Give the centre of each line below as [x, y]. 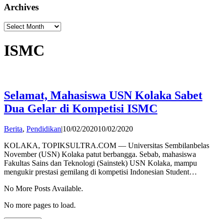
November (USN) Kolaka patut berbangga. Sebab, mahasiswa [100, 154]
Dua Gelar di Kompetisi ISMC [81, 108]
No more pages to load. [40, 205]
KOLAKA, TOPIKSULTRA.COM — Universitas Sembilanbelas [107, 146]
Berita [13, 129]
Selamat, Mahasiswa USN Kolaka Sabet [103, 95]
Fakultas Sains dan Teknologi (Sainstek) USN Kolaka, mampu [100, 163]
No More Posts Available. [44, 189]
